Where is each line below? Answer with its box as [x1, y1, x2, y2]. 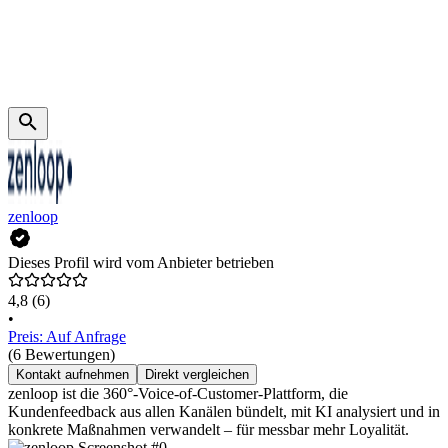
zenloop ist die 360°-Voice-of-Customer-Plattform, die [8, 385, 348, 403]
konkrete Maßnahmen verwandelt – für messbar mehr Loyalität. [8, 421, 409, 439]
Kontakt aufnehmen [16, 367, 129, 383]
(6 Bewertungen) [8, 346, 115, 364]
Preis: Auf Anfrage [8, 328, 126, 346]
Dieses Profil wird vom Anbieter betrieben [8, 254, 274, 272]
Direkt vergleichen [145, 367, 249, 383]
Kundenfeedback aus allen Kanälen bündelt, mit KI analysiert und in [8, 403, 440, 421]
